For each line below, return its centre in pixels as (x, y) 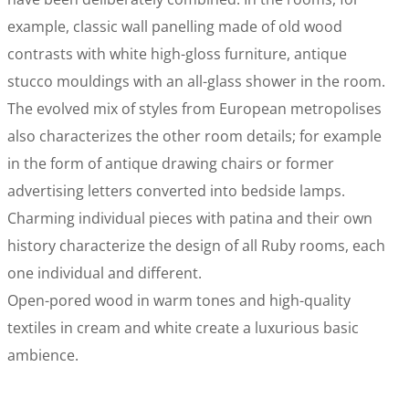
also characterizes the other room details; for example (195, 136)
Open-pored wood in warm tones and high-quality (179, 300)
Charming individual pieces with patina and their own (190, 218)
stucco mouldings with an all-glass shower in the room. (197, 81)
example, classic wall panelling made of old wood (175, 26)
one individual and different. (105, 273)
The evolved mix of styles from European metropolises (195, 109)
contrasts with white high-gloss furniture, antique (178, 54)
